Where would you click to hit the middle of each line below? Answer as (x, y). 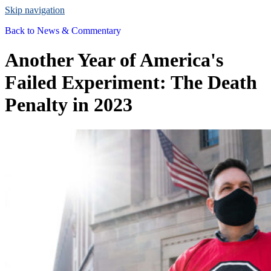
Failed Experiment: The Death (131, 83)
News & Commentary (78, 31)
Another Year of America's (114, 60)
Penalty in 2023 (69, 105)
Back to (20, 31)
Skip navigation (35, 10)
